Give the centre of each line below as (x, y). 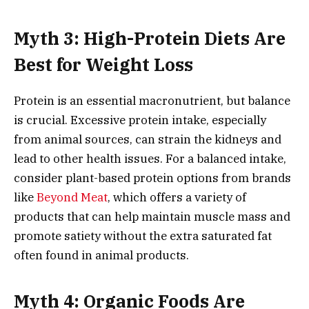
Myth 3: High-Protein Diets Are (150, 38)
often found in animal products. (101, 255)
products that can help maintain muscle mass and (152, 216)
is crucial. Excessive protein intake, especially (140, 120)
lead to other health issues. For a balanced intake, (150, 158)
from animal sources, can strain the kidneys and (148, 139)
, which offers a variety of (177, 197)
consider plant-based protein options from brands (152, 178)
